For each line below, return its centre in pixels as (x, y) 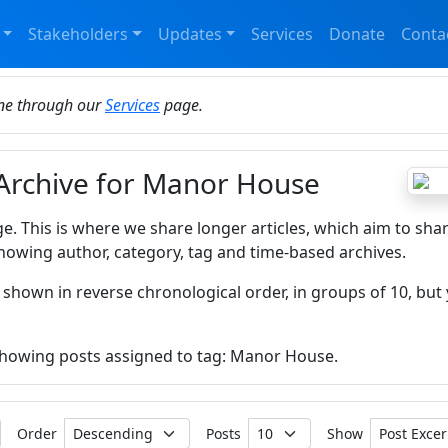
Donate (357, 34)
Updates (189, 34)
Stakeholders (78, 34)
